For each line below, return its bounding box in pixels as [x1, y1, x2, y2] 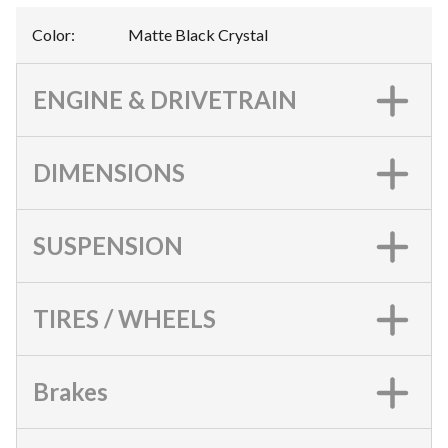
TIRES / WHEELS [33, 304, 216, 333]
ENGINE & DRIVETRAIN [33, 85, 297, 114]
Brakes [33, 377, 108, 406]
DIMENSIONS [33, 158, 185, 187]
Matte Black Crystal [128, 25, 268, 44]
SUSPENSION [33, 231, 183, 260]
